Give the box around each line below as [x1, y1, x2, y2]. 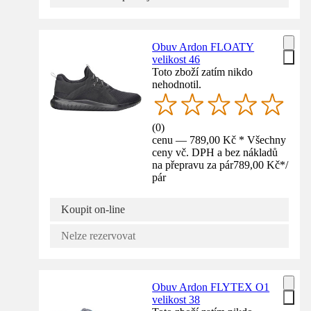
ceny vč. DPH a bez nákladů [152, 146, 278, 159]
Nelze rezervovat [61, 230, 135, 242]
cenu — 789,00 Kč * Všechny [152, 134, 287, 146]
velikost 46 [152, 53, 201, 65]
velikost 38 [152, 294, 201, 306]
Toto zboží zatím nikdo [152, 65, 253, 78]
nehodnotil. [152, 78, 202, 90]
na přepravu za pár [152, 159, 234, 171]
